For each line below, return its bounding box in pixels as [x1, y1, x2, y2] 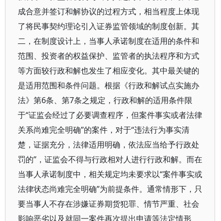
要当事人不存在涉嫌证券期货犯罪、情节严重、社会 [18, 198, 199, 209]
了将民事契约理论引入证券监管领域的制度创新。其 [18, 21, 199, 32]
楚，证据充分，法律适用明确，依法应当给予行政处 [18, 139, 199, 150]
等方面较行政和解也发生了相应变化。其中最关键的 [18, 65, 199, 76]
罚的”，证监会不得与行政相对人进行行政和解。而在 [18, 154, 202, 165]
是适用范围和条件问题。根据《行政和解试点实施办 [18, 80, 199, 91]
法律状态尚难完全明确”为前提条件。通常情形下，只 [18, 184, 202, 194]
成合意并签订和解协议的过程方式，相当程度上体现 [18, 6, 199, 17]
